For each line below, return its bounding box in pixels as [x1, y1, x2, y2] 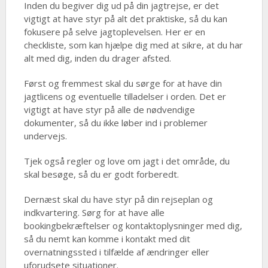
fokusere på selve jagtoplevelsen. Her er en [23, 26, 205, 38]
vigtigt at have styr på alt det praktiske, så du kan [23, 13, 227, 25]
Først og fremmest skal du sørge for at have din [23, 77, 222, 90]
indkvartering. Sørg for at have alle [23, 206, 165, 219]
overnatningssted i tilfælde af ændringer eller [23, 246, 209, 258]
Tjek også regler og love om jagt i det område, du [23, 155, 230, 167]
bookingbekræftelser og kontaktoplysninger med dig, [23, 220, 242, 232]
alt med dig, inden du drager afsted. [23, 52, 171, 65]
